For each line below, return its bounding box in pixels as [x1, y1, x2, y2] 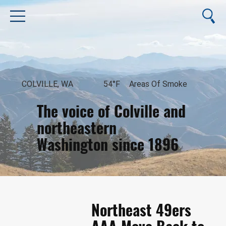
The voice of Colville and [37, 99, 186, 122]
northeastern [37, 116, 117, 139]
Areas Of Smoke [129, 79, 187, 89]
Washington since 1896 [37, 132, 179, 155]
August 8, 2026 [94, 155, 132, 163]
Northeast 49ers [91, 198, 191, 221]
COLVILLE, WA [21, 79, 73, 89]
